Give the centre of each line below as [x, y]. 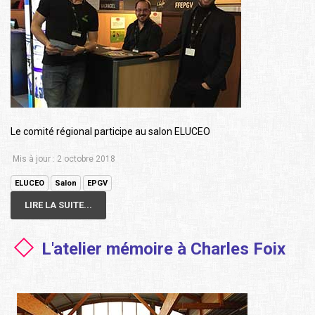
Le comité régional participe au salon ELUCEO [110, 132]
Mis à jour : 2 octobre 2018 [64, 159]
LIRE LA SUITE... [58, 205]
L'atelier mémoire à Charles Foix [163, 249]
